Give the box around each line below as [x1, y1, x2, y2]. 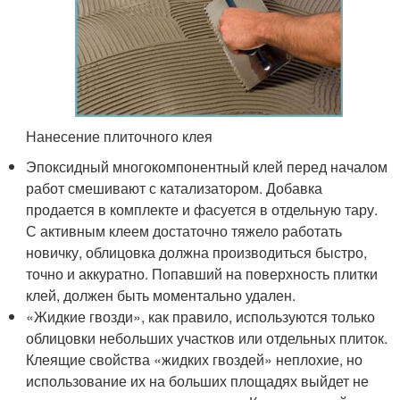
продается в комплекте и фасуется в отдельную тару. [26, 198, 379, 220]
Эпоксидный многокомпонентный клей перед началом [26, 155, 388, 177]
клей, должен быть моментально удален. [26, 284, 296, 305]
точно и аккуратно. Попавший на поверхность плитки [26, 262, 379, 284]
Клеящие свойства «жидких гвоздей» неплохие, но [26, 348, 363, 370]
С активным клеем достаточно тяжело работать [26, 220, 343, 241]
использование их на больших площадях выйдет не [26, 370, 370, 391]
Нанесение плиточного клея [26, 125, 213, 146]
